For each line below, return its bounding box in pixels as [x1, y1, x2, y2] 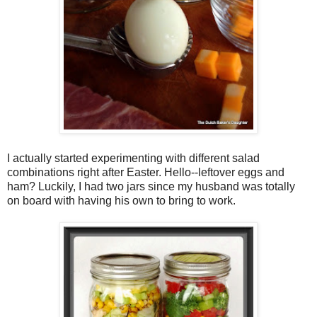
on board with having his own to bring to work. [7, 195, 238, 207]
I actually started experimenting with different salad [7, 152, 260, 165]
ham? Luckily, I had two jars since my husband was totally [7, 180, 295, 193]
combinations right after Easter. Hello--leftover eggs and [7, 166, 284, 179]
